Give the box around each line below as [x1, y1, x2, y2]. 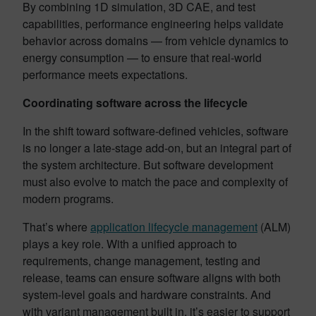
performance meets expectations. [23, 66, 190, 83]
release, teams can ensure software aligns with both [23, 269, 281, 286]
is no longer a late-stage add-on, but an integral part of [23, 139, 291, 156]
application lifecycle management [90, 218, 257, 235]
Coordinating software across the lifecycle [23, 94, 248, 111]
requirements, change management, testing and [23, 252, 260, 269]
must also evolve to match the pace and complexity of [23, 173, 288, 190]
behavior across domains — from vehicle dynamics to [23, 32, 288, 49]
